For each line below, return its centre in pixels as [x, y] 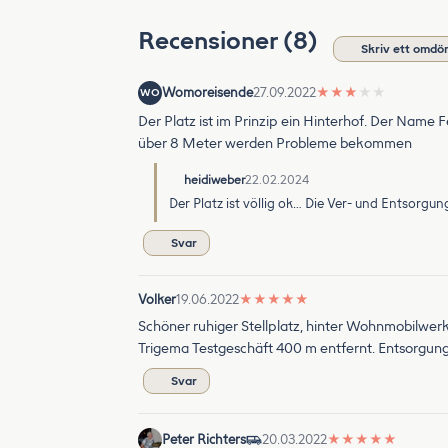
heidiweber [214, 180]
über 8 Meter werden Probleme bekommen [275, 143]
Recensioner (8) [230, 40]
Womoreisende [207, 92]
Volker [157, 299]
